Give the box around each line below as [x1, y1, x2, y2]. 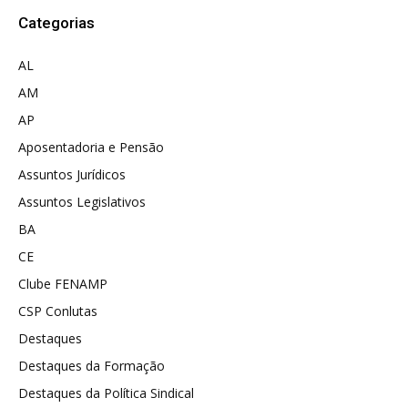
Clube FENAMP [18, 274, 107, 292]
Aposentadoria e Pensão [18, 138, 164, 156]
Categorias [18, 13, 95, 32]
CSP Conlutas [18, 301, 97, 320]
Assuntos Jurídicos [18, 165, 126, 183]
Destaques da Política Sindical [18, 383, 194, 402]
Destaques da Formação [18, 356, 165, 374]
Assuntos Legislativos [18, 192, 146, 210]
